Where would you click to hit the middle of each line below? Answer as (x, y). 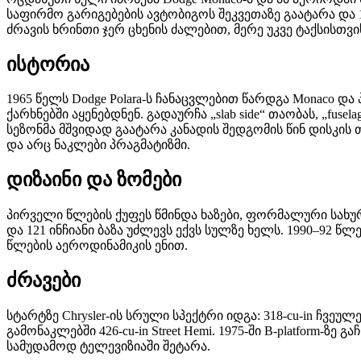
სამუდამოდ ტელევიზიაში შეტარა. (108, 346)
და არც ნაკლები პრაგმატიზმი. (98, 145)
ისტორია (48, 64)
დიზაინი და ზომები (94, 180)
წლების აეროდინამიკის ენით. (97, 246)
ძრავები (44, 281)
